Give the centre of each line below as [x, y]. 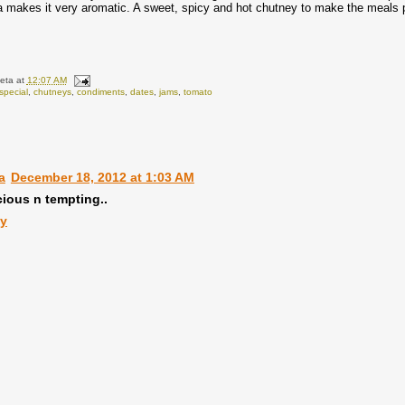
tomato [198, 91]
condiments [100, 91]
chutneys [52, 91]
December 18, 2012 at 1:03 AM [102, 177]
